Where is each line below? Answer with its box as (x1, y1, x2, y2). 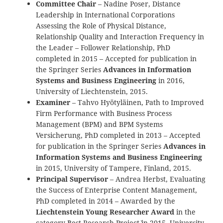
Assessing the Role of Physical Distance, (36, 20, 167, 30)
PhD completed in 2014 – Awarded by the (36, 196, 176, 206)
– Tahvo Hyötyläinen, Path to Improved (70, 97, 205, 107)
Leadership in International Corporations (36, 9, 175, 19)
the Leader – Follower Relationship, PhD (36, 42, 171, 52)
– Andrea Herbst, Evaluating (108, 174, 206, 184)
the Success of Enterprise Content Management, (36, 185, 198, 195)
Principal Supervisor (36, 174, 109, 184)
